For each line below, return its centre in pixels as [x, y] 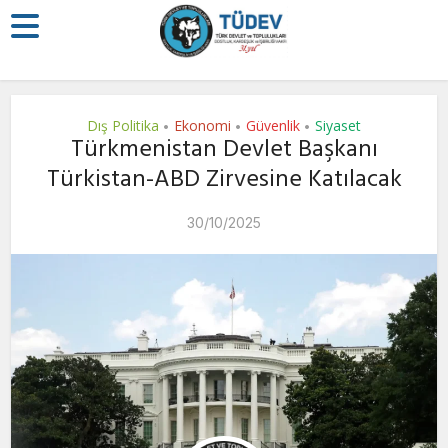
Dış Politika [123, 125]
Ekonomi [202, 125]
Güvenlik [273, 125]
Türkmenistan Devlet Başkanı [224, 152]
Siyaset [338, 125]
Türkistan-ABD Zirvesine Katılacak [224, 182]
